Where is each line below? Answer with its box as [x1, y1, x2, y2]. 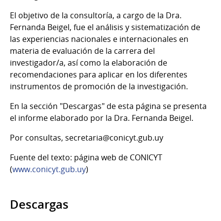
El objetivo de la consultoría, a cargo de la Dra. [10, 9, 182, 21]
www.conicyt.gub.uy [12, 163, 86, 175]
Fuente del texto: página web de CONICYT [10, 151, 162, 163]
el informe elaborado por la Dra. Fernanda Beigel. [10, 112, 195, 123]
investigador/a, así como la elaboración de [10, 57, 167, 68]
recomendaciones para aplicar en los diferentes [10, 69, 187, 80]
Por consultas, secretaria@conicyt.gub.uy [10, 132, 163, 143]
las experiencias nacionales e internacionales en [10, 33, 188, 44]
